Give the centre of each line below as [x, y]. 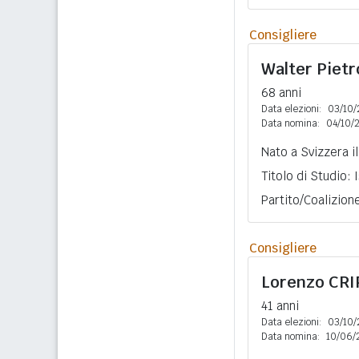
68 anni [281, 93]
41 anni [280, 306]
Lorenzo [295, 282]
